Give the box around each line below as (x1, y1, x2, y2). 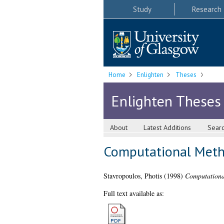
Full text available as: (103, 188, 164, 198)
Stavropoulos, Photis (103, 171, 162, 181)
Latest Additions (143, 123, 191, 132)
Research (191, 4, 221, 14)
